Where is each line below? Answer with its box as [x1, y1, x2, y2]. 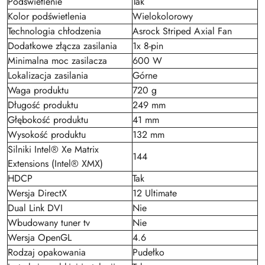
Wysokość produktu [8, 128, 86, 142]
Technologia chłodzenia [8, 24, 101, 38]
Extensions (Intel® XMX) [8, 157, 103, 171]
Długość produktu [8, 98, 78, 112]
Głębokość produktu [8, 113, 88, 127]
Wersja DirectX [8, 186, 67, 201]
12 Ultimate [132, 186, 177, 201]
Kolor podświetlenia [8, 9, 86, 24]
